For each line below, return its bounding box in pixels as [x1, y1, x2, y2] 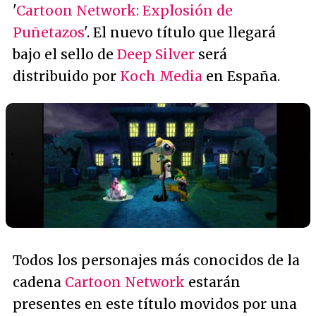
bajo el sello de [13, 46, 117, 63]
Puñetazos [13, 24, 84, 41]
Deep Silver [117, 46, 195, 63]
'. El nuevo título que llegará [84, 24, 276, 41]
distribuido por [13, 68, 120, 85]
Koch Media [120, 68, 202, 85]
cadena [13, 274, 65, 291]
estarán [185, 274, 241, 291]
